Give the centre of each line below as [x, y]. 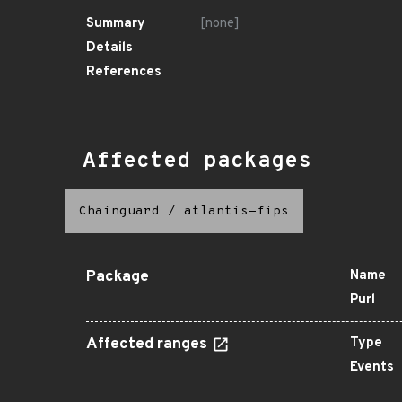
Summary [116, 24]
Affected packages [197, 162]
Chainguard [119, 211]
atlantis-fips [236, 211]
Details [109, 48]
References [124, 72]
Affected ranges [149, 345]
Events [372, 367]
